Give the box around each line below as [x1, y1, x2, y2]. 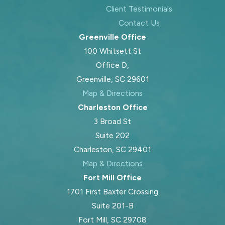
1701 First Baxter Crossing [67, 187, 158, 197]
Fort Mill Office [83, 173, 142, 183]
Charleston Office [77, 102, 148, 113]
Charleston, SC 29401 [74, 145, 151, 155]
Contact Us [119, 18, 160, 28]
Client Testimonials [106, 4, 173, 14]
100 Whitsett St [84, 46, 141, 56]
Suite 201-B [91, 201, 134, 211]
